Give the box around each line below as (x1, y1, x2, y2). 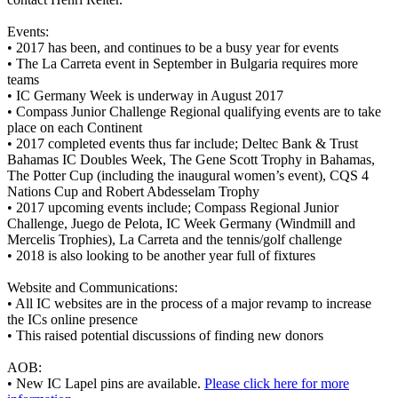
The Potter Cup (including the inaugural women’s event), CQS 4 (7, 167, 369, 183)
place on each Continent (7, 119, 146, 135)
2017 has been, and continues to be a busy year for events (16, 39, 342, 55)
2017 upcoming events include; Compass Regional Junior (16, 199, 338, 215)
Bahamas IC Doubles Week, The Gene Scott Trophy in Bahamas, (7, 151, 375, 167)
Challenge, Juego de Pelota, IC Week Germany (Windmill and (7, 215, 355, 231)
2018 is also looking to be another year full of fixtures (16, 247, 319, 263)
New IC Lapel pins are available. (16, 375, 204, 391)
